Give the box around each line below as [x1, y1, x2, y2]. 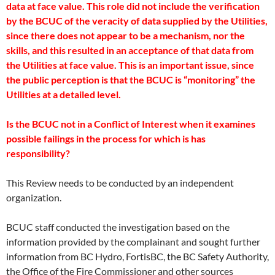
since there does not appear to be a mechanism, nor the [6, 29, 245, 41]
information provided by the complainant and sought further [6, 236, 260, 247]
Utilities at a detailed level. [6, 88, 121, 100]
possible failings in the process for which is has [6, 133, 206, 144]
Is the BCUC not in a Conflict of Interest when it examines [6, 118, 255, 130]
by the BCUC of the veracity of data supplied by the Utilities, [6, 15, 268, 26]
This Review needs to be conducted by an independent [6, 177, 234, 188]
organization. [6, 192, 61, 203]
